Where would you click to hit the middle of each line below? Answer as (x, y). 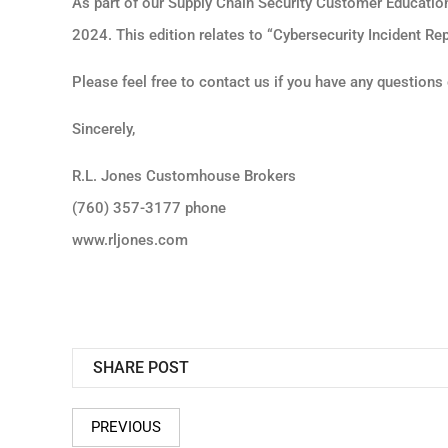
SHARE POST (141, 367)
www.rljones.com (130, 239)
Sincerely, (103, 128)
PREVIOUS (126, 426)
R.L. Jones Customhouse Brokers (184, 175)
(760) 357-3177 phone (149, 207)
